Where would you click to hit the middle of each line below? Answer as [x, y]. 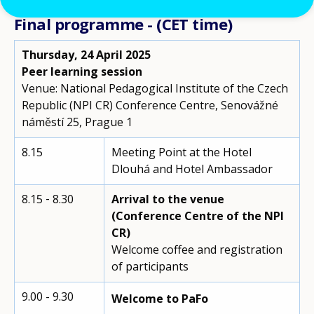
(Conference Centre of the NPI [198, 216]
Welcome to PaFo [160, 299]
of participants [150, 266]
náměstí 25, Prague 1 [77, 122]
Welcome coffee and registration [197, 250]
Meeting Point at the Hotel [182, 152]
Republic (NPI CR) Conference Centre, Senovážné [150, 105]
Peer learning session [82, 71]
